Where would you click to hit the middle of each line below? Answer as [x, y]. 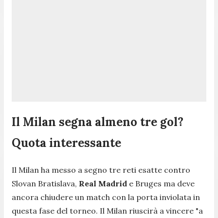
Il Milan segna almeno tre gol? [98, 122]
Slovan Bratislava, [45, 183]
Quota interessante [66, 143]
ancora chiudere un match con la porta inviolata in [106, 197]
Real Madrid [103, 183]
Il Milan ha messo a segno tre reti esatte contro [101, 170]
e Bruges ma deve [161, 183]
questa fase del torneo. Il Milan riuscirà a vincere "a [107, 210]
